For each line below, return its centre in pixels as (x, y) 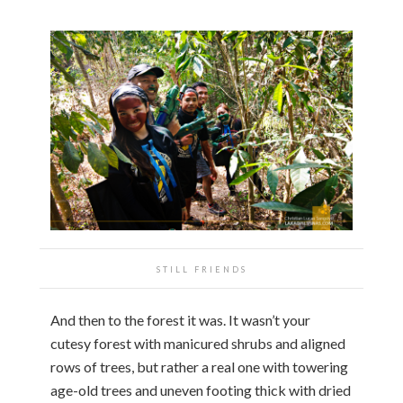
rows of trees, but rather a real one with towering (199, 366)
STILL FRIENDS (201, 269)
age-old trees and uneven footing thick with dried (201, 390)
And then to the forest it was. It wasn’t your (180, 319)
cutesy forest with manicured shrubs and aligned (198, 343)
